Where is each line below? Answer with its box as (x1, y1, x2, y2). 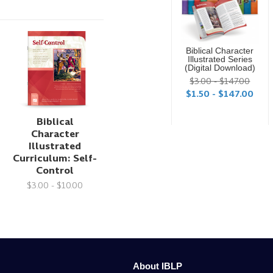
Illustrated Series (187, 55, 252, 64)
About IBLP (133, 260, 183, 271)
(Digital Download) (184, 63, 255, 73)
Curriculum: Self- (13, 151, 97, 165)
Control (36, 163, 74, 177)
